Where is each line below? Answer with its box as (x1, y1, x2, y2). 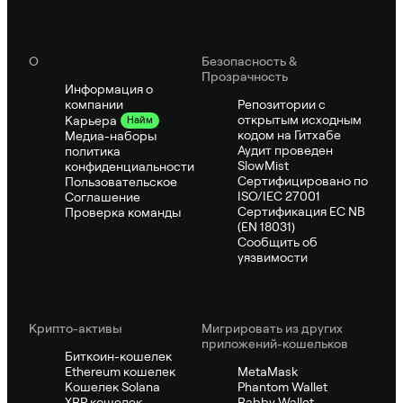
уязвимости (237, 250, 308, 265)
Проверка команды (65, 205, 181, 220)
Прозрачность (201, 69, 288, 85)
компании (65, 97, 123, 112)
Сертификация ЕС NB (237, 204, 365, 219)
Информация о (65, 82, 153, 97)
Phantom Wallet (237, 380, 327, 395)
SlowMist (237, 158, 289, 174)
